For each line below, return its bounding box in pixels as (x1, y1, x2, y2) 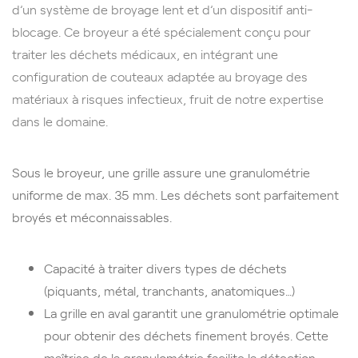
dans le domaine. (12, 111, 108, 129)
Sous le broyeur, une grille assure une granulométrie (12, 162, 310, 181)
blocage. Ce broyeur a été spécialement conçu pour (12, 22, 311, 40)
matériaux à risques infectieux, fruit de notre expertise (12, 89, 324, 107)
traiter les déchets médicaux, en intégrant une (12, 44, 278, 62)
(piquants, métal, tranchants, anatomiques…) (44, 280, 295, 299)
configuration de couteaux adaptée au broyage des (12, 66, 308, 85)
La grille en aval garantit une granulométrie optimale (44, 303, 339, 321)
